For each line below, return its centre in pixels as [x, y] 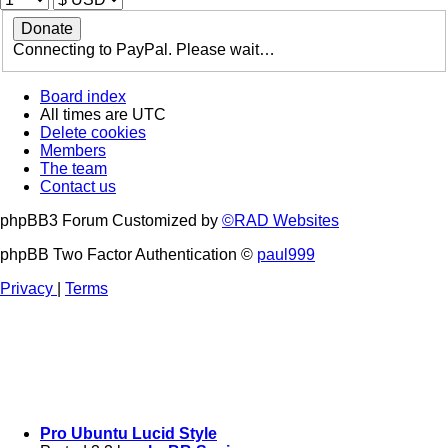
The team [73, 168]
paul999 [286, 254]
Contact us [78, 186]
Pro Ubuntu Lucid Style [128, 434]
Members [73, 150]
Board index [83, 96]
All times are [86, 114]
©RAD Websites [280, 220]
